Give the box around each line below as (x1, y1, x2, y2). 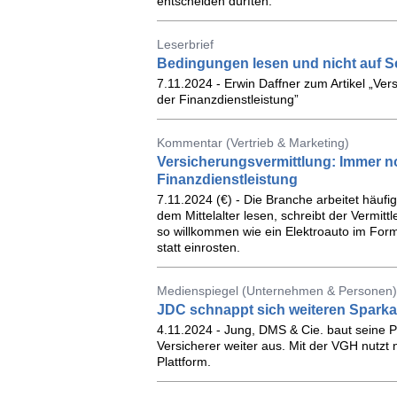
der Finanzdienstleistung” (156, 92, 299, 106)
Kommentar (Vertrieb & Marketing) (156, 136, 349, 150)
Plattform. (156, 354, 211, 369)
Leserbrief (156, 37, 214, 51)
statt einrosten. (156, 240, 240, 254)
